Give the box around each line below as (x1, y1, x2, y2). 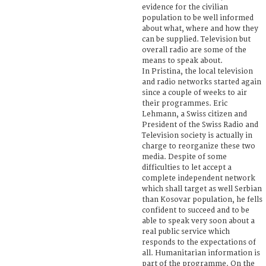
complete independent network (142, 173, 255, 183)
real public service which (142, 227, 230, 236)
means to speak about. (142, 56, 223, 65)
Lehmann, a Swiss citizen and (142, 109, 247, 119)
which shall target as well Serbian (142, 184, 262, 194)
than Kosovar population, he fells (142, 195, 262, 204)
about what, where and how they (142, 24, 258, 33)
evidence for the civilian (142, 2, 228, 12)
